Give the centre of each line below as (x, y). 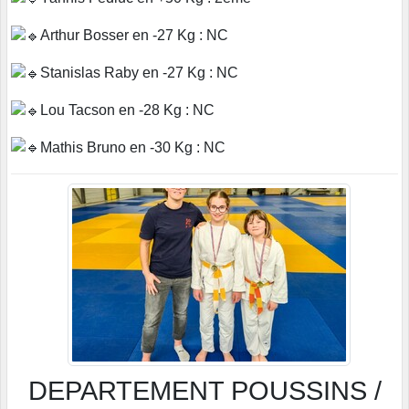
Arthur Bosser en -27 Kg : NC (134, 36)
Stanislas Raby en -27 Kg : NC (139, 73)
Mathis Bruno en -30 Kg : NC (133, 147)
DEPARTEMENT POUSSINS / (204, 391)
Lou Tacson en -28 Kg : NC (127, 110)
